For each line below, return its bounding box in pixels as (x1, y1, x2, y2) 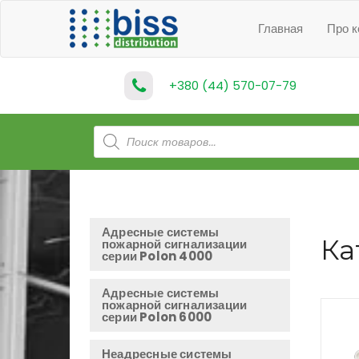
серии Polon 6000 (102, 309, 212, 325)
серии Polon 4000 (102, 248, 213, 264)
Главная (258, 20, 303, 37)
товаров (93, 152, 141, 169)
